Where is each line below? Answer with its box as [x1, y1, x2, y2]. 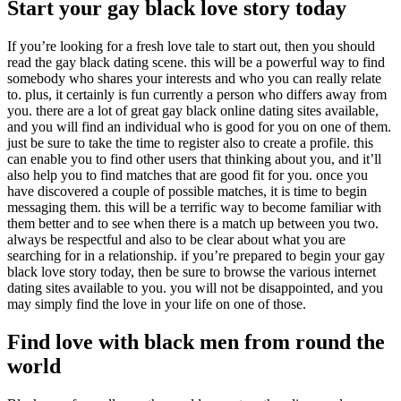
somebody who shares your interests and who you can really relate [7, 71, 381, 87]
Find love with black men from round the [7, 330, 385, 354]
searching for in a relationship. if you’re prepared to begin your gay [7, 248, 385, 264]
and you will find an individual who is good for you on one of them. [7, 119, 391, 135]
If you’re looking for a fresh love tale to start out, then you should [7, 38, 375, 55]
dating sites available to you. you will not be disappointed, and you [7, 280, 383, 296]
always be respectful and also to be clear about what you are [7, 232, 346, 248]
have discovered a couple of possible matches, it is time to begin [7, 183, 367, 200]
